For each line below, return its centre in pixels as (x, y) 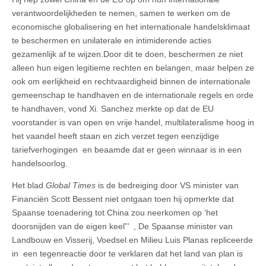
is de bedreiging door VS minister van (167, 186)
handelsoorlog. (40, 164)
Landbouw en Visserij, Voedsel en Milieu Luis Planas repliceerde (132, 240)
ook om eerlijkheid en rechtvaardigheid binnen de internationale (131, 82)
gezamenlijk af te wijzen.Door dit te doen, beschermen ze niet (127, 54)
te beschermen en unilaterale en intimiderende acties (112, 41)
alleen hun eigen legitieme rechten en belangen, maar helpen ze (133, 68)
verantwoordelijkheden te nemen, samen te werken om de (121, 13)
